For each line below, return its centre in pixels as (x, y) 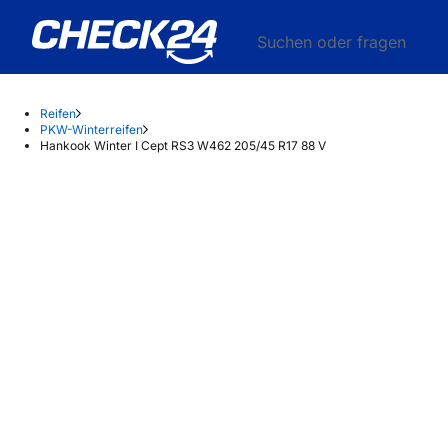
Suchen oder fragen (331, 42)
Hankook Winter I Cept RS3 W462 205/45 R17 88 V (183, 145)
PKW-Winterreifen (91, 129)
